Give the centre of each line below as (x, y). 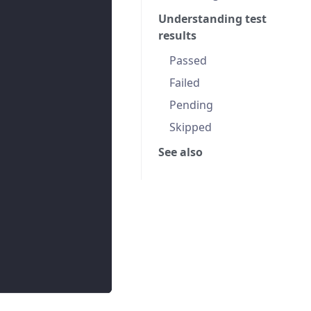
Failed (185, 82)
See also (180, 152)
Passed (188, 60)
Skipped (191, 127)
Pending (191, 104)
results (177, 35)
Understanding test (212, 18)
